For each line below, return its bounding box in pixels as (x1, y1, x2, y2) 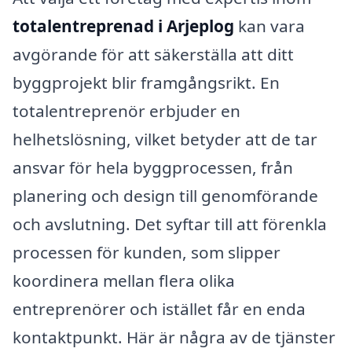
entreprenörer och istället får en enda (13, 297, 306, 320)
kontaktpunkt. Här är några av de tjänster (13, 325, 335, 348)
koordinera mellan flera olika (13, 269, 235, 291)
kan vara (234, 14, 305, 37)
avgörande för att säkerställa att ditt (13, 42, 294, 65)
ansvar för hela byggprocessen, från (13, 156, 293, 178)
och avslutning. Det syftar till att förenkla (13, 212, 327, 235)
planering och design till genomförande (13, 184, 318, 207)
